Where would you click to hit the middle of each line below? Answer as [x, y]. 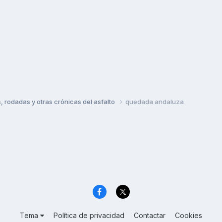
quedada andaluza [155, 101]
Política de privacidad [89, 216]
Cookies [189, 216]
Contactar [150, 216]
